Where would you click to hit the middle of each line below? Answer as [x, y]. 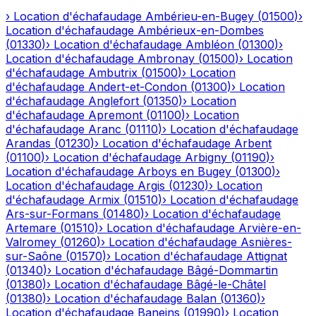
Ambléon [210, 45]
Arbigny [206, 158]
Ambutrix [113, 73]
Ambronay [166, 59]
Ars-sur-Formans [52, 214]
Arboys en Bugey [184, 172]
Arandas [28, 144]
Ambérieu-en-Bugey [200, 17]
